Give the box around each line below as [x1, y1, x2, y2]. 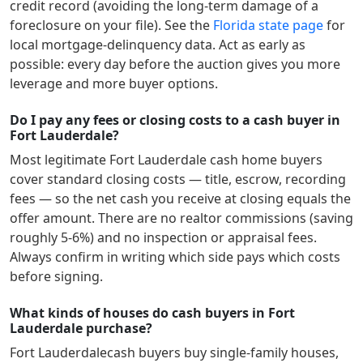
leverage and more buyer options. [10, 75, 218, 92]
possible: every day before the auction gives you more [10, 55, 340, 73]
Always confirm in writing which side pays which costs [10, 248, 340, 266]
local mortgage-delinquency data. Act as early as [10, 36, 305, 53]
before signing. [10, 267, 103, 285]
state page [255, 16, 323, 34]
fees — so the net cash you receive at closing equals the [10, 190, 351, 207]
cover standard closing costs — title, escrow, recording [10, 170, 346, 188]
